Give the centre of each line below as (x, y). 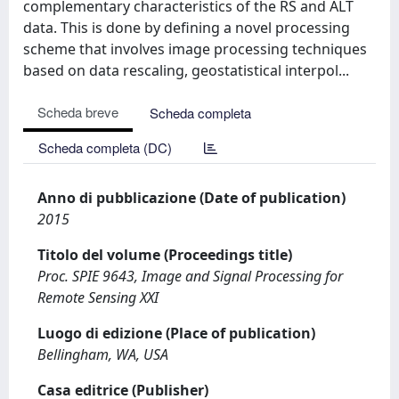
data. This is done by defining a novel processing (187, 28)
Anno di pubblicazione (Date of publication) (191, 198)
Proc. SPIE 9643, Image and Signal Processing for (190, 276)
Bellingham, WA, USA (103, 354)
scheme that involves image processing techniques (195, 49)
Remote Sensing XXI (98, 297)
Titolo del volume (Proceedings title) (165, 255)
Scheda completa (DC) (105, 147)
